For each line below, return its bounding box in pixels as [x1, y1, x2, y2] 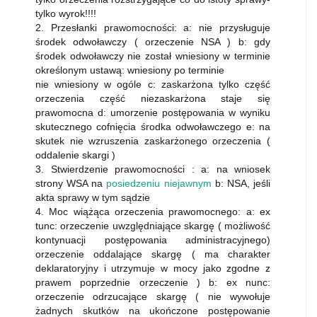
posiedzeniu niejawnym [106, 178, 212, 189]
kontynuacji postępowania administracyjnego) [35, 234, 270, 246]
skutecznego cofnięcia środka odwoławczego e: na [35, 121, 270, 132]
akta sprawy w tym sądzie [35, 192, 150, 203]
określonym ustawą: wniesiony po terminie [35, 64, 224, 76]
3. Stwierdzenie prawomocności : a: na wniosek [35, 163, 270, 175]
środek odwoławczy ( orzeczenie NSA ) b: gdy [35, 36, 270, 47]
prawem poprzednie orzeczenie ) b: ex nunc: [35, 277, 270, 288]
